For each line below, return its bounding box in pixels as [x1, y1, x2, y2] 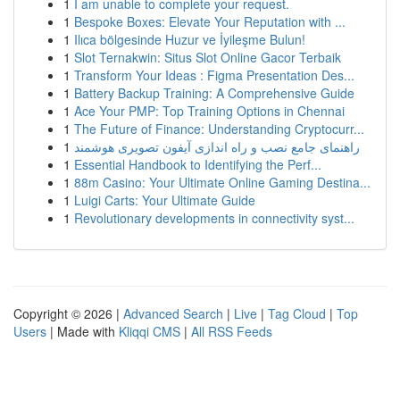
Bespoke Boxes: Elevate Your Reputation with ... [74, 12, 346, 30]
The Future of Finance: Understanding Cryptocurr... [74, 120, 364, 137]
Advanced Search [123, 304, 223, 322]
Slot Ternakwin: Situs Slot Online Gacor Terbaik [74, 48, 341, 66]
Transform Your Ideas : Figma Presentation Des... [74, 66, 354, 84]
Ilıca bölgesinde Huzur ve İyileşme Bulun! [74, 30, 305, 48]
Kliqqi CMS [119, 322, 180, 340]
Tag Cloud [268, 304, 326, 322]
